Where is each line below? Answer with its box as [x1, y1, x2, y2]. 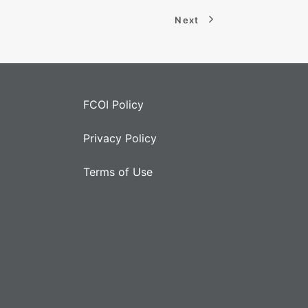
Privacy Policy [83, 131, 157, 145]
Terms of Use [83, 165, 153, 179]
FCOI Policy [83, 98, 144, 111]
